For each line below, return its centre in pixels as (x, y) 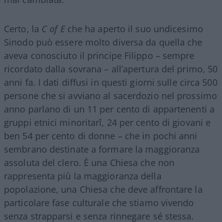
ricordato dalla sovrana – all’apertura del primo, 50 (111, 69)
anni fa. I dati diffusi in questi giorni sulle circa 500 (111, 82)
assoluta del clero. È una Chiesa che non (89, 162)
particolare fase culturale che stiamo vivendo (99, 202)
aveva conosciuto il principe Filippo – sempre (99, 55)
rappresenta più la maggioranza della (83, 176)
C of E (55, 28)
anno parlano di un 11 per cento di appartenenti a (109, 109)
